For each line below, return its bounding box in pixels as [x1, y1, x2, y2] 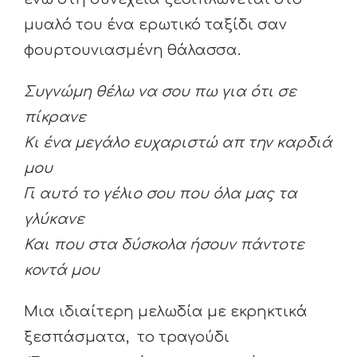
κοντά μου [24, 262, 100, 278]
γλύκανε [24, 211, 84, 227]
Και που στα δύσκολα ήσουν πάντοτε [24, 237, 304, 253]
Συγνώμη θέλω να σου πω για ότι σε [24, 84, 296, 100]
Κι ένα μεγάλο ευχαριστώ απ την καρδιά [24, 135, 332, 151]
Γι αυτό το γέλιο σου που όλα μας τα [24, 186, 297, 202]
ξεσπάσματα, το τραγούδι [24, 329, 229, 345]
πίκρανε [24, 109, 86, 125]
